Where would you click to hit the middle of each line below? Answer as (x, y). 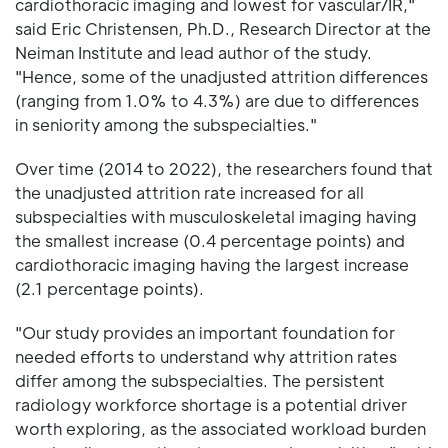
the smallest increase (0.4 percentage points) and (210, 240)
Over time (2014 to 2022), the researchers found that (224, 168)
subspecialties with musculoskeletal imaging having (216, 216)
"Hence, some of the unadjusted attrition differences (221, 76)
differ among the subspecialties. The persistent (200, 380)
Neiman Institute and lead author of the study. (193, 52)
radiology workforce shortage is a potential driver (211, 404)
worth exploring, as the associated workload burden (220, 428)
